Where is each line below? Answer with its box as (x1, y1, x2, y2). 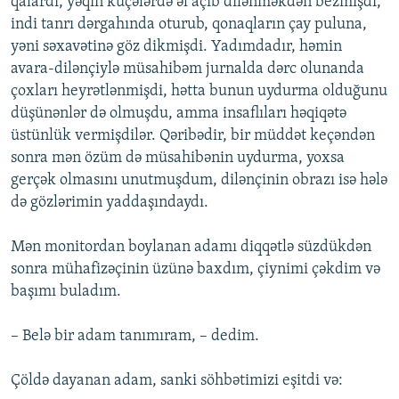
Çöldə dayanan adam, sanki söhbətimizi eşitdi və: (11, 372, 343, 390)
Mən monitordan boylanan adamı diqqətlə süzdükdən (11, 239, 371, 256)
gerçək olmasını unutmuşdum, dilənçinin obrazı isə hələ (11, 172, 387, 190)
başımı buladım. (11, 283, 121, 301)
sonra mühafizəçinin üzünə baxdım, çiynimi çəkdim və (11, 261, 380, 279)
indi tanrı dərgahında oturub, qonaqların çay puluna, (11, 16, 367, 34)
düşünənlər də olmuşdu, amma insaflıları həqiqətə (11, 105, 346, 123)
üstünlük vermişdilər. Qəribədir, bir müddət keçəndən (11, 127, 375, 145)
